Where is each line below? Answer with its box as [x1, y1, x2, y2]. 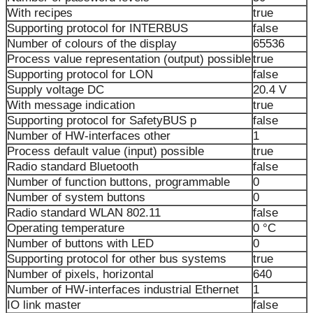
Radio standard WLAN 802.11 [7, 206, 161, 220]
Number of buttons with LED [7, 237, 154, 251]
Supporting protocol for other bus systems [7, 252, 226, 266]
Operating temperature [7, 221, 124, 235]
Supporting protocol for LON [7, 68, 153, 82]
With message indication [7, 99, 135, 112]
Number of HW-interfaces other [7, 129, 170, 143]
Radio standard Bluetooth [7, 160, 138, 174]
